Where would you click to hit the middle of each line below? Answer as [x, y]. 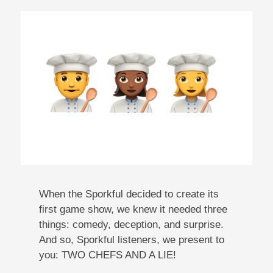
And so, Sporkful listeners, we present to [131, 239]
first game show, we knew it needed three [133, 209]
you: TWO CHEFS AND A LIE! [107, 255]
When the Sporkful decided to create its [129, 194]
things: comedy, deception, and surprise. [131, 224]
